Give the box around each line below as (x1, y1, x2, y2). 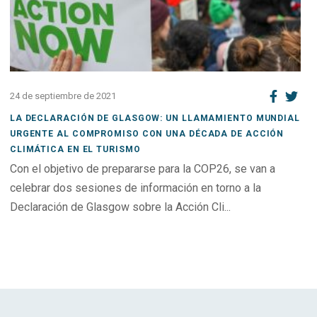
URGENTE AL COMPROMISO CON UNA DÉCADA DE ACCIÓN (9, 128, 284, 139)
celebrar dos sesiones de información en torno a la (9, 181, 261, 195)
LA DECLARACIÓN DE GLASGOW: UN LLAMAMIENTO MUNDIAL (9, 113, 300, 123)
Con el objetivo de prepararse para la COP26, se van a (9, 162, 275, 176)
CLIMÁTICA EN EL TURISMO (9, 144, 141, 154)
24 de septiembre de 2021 (9, 91, 116, 102)
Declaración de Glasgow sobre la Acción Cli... (9, 200, 231, 214)
